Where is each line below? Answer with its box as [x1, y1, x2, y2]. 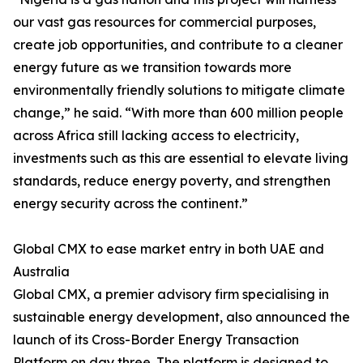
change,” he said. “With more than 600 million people [13, 105, 344, 121]
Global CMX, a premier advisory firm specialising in [13, 286, 329, 302]
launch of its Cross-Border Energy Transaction [13, 331, 299, 348]
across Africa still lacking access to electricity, [13, 127, 299, 143]
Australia [13, 263, 70, 280]
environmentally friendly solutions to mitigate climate [13, 82, 345, 98]
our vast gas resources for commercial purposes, [13, 14, 316, 30]
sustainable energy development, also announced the [13, 309, 350, 325]
